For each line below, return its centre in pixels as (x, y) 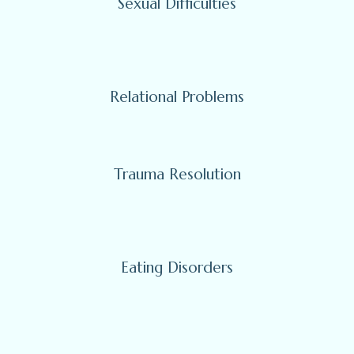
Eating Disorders (177, 267)
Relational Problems (177, 97)
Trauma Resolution (177, 174)
